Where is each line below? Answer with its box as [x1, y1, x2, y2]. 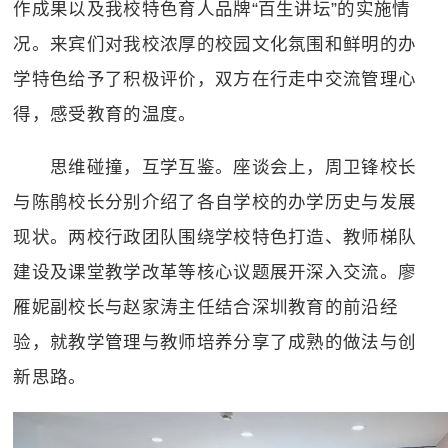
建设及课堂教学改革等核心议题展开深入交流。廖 [13, 261, 417, 282]
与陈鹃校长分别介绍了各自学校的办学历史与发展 [13, 191, 417, 212]
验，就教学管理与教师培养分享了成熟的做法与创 [13, 331, 417, 352]
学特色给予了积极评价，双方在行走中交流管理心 [13, 69, 417, 90]
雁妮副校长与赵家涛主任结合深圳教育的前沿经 [13, 296, 399, 317]
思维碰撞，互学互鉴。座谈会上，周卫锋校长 [13, 156, 417, 177]
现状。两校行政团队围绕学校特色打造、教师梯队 [13, 226, 417, 247]
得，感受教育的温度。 [13, 104, 197, 125]
